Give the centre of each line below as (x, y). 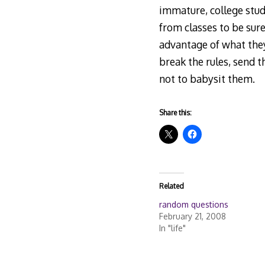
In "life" (172, 228)
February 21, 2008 (192, 216)
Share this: (175, 113)
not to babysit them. (207, 78)
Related (171, 186)
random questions (193, 205)
